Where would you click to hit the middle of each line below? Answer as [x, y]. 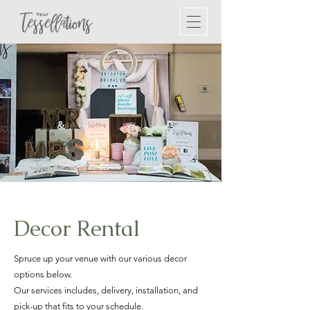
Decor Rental [77, 228]
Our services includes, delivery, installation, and [106, 290]
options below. [44, 274]
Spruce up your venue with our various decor [100, 258]
